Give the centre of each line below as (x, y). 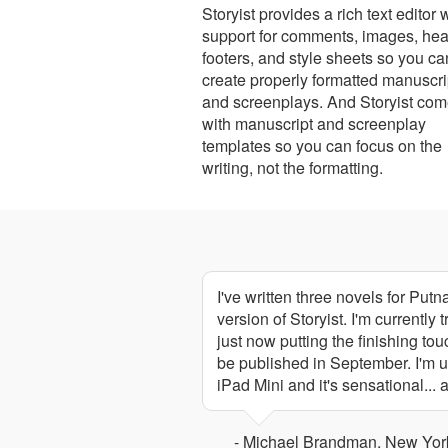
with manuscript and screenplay (314, 123)
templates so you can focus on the (322, 145)
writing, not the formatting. (292, 167)
